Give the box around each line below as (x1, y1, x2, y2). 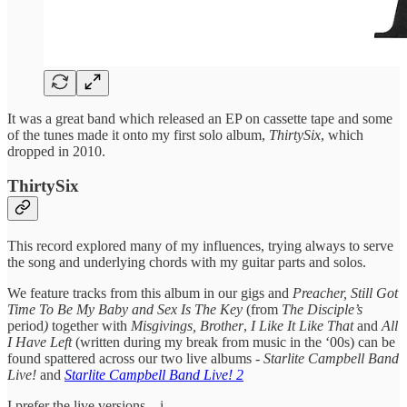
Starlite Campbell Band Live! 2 (65, 367, 243, 383)
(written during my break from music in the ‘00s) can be (72, 334, 395, 351)
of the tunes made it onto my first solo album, (7, 126, 269, 143)
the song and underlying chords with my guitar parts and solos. (7, 254, 366, 271)
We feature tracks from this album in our (7, 285, 237, 302)
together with (52, 318, 131, 334)
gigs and (241, 285, 293, 302)
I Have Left (7, 334, 72, 351)
